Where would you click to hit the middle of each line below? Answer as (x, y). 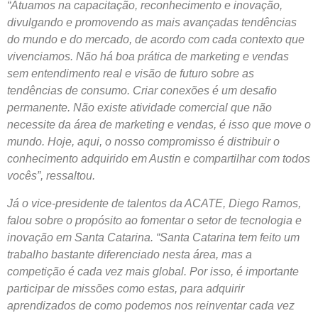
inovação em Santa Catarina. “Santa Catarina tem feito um (153, 237)
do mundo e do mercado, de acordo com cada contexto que (156, 40)
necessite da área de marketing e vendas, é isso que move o (159, 125)
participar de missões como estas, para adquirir (126, 288)
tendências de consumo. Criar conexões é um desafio (142, 91)
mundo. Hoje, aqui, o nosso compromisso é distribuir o (143, 142)
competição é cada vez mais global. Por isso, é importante (153, 271)
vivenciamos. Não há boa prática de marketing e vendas (148, 57)
